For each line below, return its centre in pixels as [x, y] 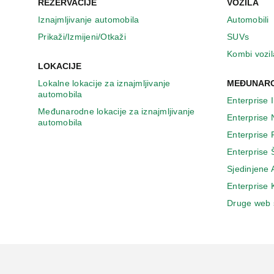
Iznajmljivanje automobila [89, 20]
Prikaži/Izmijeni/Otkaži [82, 37]
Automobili [248, 20]
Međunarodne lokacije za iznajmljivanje [117, 112]
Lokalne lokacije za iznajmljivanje [104, 83]
